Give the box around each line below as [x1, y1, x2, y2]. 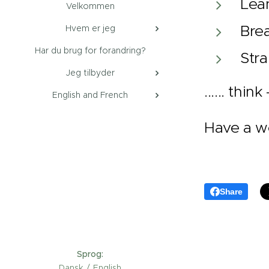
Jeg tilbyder [65, 67, 115, 78]
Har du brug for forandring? [34, 44, 146, 56]
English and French [52, 89, 128, 100]
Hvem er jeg [65, 22, 115, 34]
